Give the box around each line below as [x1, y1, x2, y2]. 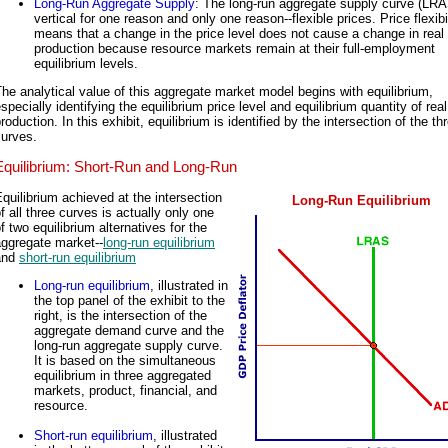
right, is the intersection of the [34, 308, 207, 324]
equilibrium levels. [34, 56, 138, 72]
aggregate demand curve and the [34, 323, 224, 339]
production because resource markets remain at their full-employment [34, 41, 435, 57]
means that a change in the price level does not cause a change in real [34, 26, 444, 42]
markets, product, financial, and [34, 383, 217, 399]
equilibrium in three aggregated [34, 368, 211, 384]
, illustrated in [150, 278, 228, 294]
